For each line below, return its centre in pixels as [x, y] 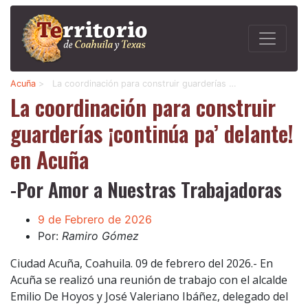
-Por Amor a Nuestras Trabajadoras [146, 190]
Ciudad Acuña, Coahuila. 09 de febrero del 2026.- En [142, 264]
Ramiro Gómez [100, 236]
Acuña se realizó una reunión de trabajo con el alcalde [149, 280]
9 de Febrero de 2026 [95, 220]
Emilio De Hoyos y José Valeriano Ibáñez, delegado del [149, 297]
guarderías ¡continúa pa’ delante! [152, 133]
